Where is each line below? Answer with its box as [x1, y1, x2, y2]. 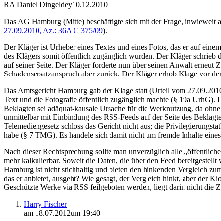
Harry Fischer [24, 199, 67, 208]
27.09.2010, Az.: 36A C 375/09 [4, 26, 103, 35]
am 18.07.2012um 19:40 [24, 208, 100, 217]
